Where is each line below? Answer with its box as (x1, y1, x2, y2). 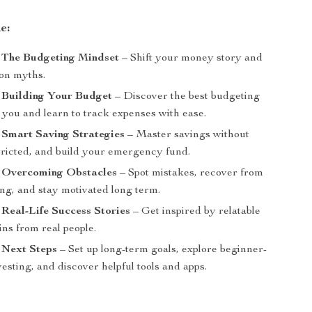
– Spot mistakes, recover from (117, 168, 264, 179)
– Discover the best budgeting (112, 91, 260, 102)
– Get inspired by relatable (130, 206, 261, 217)
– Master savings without (125, 130, 250, 141)
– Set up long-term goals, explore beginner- (57, 244, 267, 256)
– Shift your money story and (119, 53, 263, 64)
